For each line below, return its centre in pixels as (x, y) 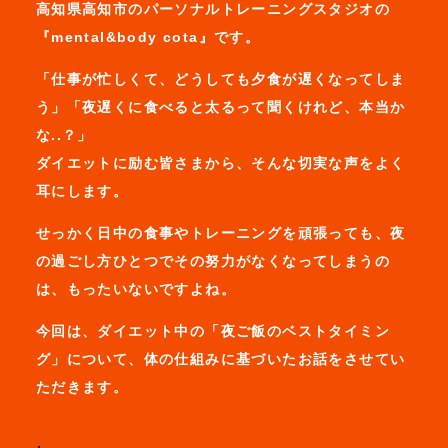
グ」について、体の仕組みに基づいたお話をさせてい (220, 358)
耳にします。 (82, 190)
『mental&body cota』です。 (148, 36)
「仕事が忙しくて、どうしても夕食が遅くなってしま (220, 78)
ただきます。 (82, 386)
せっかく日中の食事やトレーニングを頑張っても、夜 (220, 232)
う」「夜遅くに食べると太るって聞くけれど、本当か (220, 106)
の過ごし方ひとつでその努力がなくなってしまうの (213, 260)
